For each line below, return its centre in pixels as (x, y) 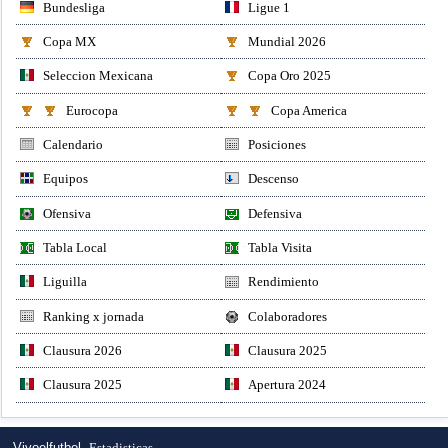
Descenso (273, 179)
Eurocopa (92, 110)
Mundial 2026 (286, 41)
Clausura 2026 (83, 350)
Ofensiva (67, 213)
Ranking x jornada (94, 316)
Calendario (73, 144)
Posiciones (276, 144)
